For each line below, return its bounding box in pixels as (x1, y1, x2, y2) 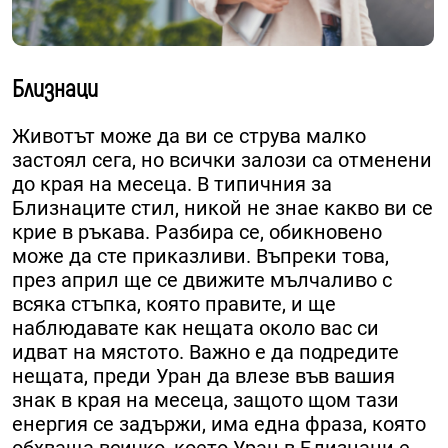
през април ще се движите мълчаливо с (12, 268, 392, 293)
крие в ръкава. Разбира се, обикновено (12, 220, 382, 245)
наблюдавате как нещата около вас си (12, 316, 379, 341)
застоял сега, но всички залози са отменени (12, 148, 432, 173)
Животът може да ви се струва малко (12, 124, 366, 149)
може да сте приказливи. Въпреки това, (12, 244, 389, 269)
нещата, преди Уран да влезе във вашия (12, 364, 395, 389)
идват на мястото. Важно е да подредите (12, 340, 399, 365)
